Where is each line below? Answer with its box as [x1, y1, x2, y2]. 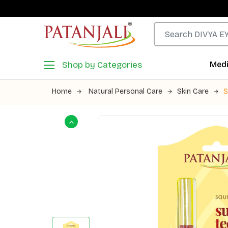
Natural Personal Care [89, 87, 162, 96]
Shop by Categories [62, 59, 142, 70]
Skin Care [177, 87, 209, 96]
